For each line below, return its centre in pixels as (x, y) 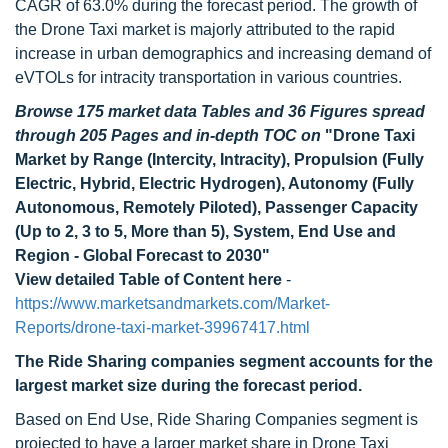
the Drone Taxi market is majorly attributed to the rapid (205, 29)
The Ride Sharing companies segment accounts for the (224, 361)
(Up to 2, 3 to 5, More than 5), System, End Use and (205, 231)
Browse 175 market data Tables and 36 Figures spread (220, 111)
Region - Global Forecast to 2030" (142, 255)
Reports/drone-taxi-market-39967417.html (162, 327)
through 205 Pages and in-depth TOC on (170, 135)
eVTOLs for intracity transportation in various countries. (208, 77)
